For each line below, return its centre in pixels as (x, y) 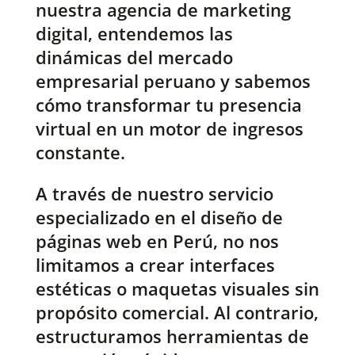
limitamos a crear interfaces (155, 265)
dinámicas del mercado (134, 57)
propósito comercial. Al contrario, (177, 313)
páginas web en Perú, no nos (157, 241)
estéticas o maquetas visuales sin (177, 289)
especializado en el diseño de (159, 218)
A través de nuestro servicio (154, 194)
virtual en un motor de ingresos (169, 129)
